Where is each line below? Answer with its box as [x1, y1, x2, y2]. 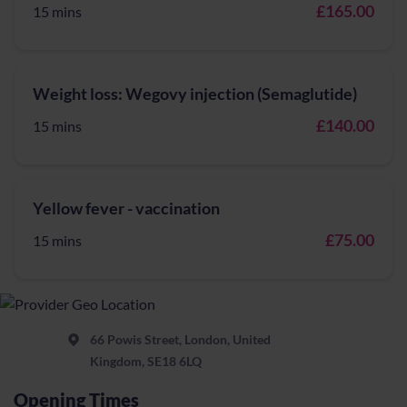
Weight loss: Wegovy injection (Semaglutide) [33, 84, 357, 104]
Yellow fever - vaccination [33, 198, 220, 218]
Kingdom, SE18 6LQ [90, 353, 202, 369]
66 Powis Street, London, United [90, 332, 271, 347]
